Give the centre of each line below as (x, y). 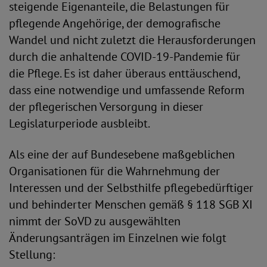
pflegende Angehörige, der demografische (115, 23)
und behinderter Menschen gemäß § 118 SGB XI (131, 204)
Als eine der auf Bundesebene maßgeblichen (122, 154)
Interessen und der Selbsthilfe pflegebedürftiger (131, 188)
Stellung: (32, 254)
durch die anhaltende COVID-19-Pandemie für (125, 57)
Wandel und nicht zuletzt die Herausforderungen (132, 40)
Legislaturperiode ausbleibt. (80, 123)
